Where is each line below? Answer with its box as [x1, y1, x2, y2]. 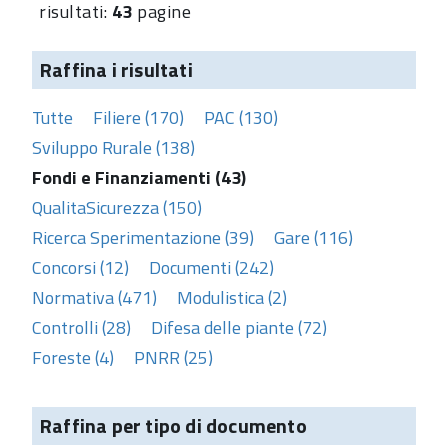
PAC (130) [204, 103, 278, 131]
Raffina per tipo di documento [40, 409, 307, 441]
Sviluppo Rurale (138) [32, 133, 195, 161]
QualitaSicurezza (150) [32, 193, 202, 221]
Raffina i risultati [40, 53, 193, 85]
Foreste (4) [32, 343, 114, 371]
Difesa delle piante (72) [151, 313, 327, 341]
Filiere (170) [93, 103, 184, 131]
